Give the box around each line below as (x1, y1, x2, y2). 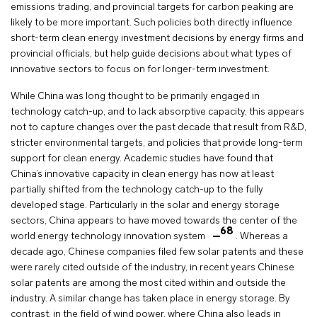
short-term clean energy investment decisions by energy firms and (11, 33, 304, 45)
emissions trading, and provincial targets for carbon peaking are (11, 2, 294, 13)
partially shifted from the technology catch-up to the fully (11, 185, 263, 196)
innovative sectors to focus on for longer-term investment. (11, 64, 270, 76)
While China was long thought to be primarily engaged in (11, 91, 260, 103)
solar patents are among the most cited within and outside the (11, 278, 286, 289)
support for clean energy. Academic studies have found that (11, 154, 273, 165)
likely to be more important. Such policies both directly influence (11, 18, 292, 29)
